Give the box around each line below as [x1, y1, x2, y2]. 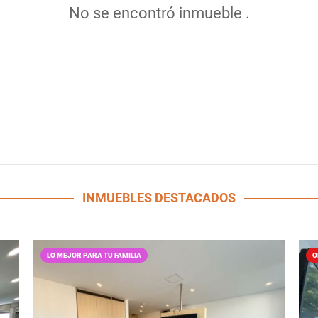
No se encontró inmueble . [68, 4, 250, 22]
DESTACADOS [155, 190, 236, 205]
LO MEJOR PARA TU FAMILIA [47, 251, 141, 259]
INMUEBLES [82, 190, 155, 205]
